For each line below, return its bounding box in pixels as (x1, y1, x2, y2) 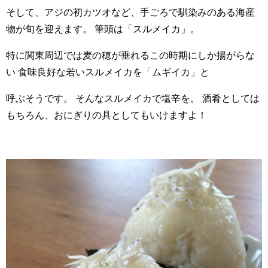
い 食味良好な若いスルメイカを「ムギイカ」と (6, 65, 209, 78)
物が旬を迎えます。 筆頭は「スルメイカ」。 (6, 22, 200, 35)
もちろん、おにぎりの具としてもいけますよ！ (6, 108, 207, 121)
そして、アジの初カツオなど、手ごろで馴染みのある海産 (6, 5, 255, 19)
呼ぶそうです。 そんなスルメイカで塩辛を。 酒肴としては (6, 91, 260, 105)
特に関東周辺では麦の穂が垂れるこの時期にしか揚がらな (6, 48, 255, 62)
